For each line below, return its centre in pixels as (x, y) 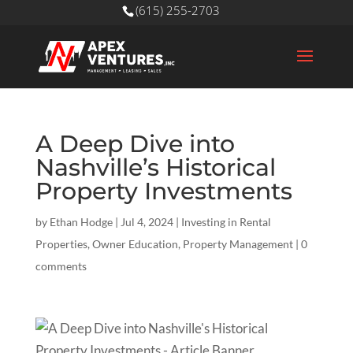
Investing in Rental (226, 222)
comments (61, 266)
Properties (61, 244)
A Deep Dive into (135, 144)
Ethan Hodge (81, 222)
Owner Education (135, 244)
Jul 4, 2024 (147, 222)
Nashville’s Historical (155, 167)
